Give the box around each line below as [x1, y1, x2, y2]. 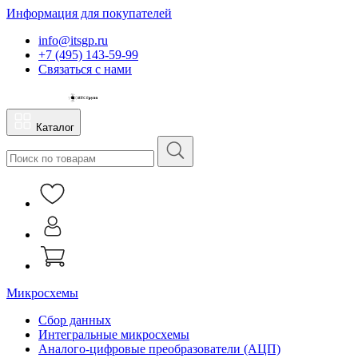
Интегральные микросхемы [38, 328, 189, 341]
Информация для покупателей [6, 6, 172, 20]
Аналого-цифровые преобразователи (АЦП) [38, 342, 280, 356]
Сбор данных [38, 313, 111, 327]
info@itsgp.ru [38, 34, 108, 47]
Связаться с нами [38, 62, 132, 76]
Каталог [36, 121, 74, 133]
